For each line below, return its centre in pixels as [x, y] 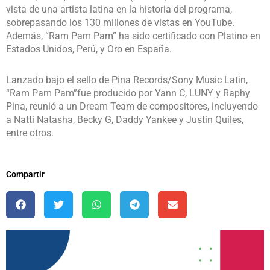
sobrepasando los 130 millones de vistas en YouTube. [120, 23]
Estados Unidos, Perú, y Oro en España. [89, 49]
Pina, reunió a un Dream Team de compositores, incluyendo [132, 107]
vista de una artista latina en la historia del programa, [119, 10]
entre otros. [30, 133]
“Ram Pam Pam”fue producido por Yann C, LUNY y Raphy [128, 93]
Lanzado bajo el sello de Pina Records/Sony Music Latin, [127, 80]
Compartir [25, 174]
